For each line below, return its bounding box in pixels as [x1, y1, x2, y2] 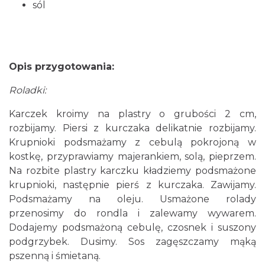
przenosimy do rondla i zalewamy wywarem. [9, 208, 256, 219]
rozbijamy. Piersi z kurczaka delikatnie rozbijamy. [9, 122, 256, 134]
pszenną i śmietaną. [9, 250, 101, 261]
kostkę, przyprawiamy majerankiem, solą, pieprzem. [9, 151, 256, 162]
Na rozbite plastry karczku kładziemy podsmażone [9, 165, 256, 176]
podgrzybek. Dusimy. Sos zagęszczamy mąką [9, 236, 256, 247]
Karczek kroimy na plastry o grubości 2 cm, [9, 108, 256, 119]
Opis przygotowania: [9, 61, 114, 72]
